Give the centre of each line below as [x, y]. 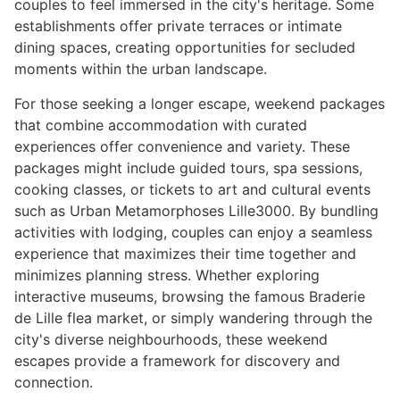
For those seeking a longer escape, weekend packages [200, 103]
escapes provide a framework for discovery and [177, 360]
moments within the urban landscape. [141, 69]
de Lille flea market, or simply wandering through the [193, 317]
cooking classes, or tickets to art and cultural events [192, 189]
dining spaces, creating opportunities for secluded [185, 48]
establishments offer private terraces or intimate [178, 26]
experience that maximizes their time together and [185, 253]
